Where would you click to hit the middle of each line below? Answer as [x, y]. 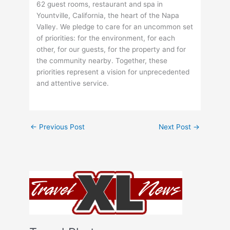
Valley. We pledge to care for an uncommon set [115, 26]
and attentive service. [73, 83]
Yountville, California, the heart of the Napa [108, 15]
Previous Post [61, 127]
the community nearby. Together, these [102, 60]
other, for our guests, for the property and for [111, 49]
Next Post [176, 127]
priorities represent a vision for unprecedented [113, 72]
